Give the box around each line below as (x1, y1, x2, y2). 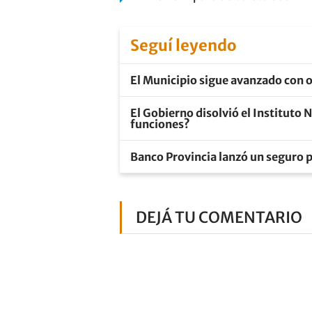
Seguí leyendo (130, 36, 237, 55)
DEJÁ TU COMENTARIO (136, 208, 302, 227)
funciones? (130, 117, 190, 131)
